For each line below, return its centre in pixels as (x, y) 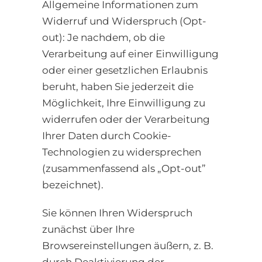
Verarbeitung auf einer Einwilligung (130, 54)
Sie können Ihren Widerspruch (117, 213)
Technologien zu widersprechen (122, 152)
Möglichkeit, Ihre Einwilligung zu (124, 103)
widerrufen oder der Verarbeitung (126, 120)
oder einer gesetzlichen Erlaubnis (125, 70)
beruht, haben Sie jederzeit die (118, 87)
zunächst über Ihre (88, 230)
